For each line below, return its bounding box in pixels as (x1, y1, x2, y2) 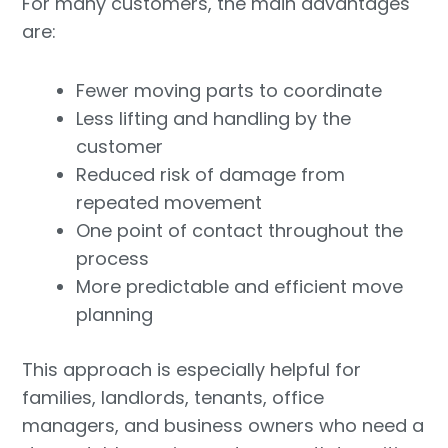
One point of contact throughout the (76, 218, 404, 244)
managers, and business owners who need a (22, 413, 425, 439)
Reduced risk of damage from (76, 162, 346, 188)
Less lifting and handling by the (76, 106, 352, 132)
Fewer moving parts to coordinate (76, 78, 383, 104)
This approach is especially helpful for (22, 357, 362, 383)
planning (76, 302, 154, 328)
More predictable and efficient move (76, 274, 404, 300)
